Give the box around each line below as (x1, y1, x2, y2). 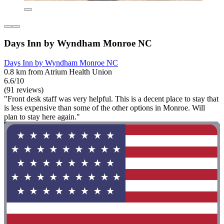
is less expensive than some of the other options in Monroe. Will (4, 103, 205, 112)
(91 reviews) (4, 85, 43, 94)
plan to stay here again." (4, 112, 80, 121)
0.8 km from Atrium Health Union (4, 67, 112, 76)
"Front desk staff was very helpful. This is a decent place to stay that (4, 94, 218, 103)
